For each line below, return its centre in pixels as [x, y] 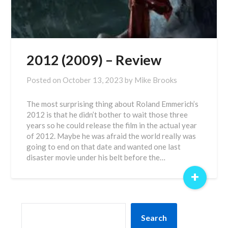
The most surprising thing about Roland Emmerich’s [113, 104]
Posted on [45, 80]
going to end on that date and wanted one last [104, 147]
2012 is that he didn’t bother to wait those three [107, 115]
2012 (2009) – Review [94, 60]
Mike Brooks [156, 80]
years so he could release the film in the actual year [112, 125]
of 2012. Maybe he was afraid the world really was [111, 136]
